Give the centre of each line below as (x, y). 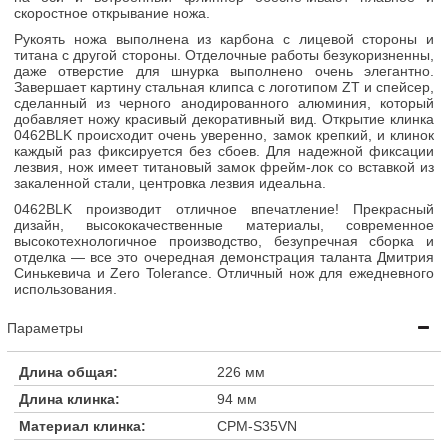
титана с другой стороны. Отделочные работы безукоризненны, (224, 54)
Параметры (45, 327)
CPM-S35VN (257, 425)
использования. (65, 288)
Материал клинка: (82, 425)
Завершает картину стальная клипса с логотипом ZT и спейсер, (224, 86)
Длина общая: (68, 371)
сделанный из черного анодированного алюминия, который (224, 102)
